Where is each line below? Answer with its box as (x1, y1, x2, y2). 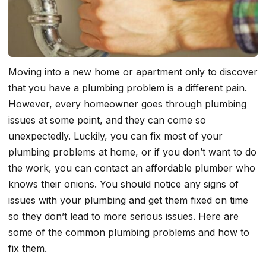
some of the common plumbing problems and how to (8, 226, 249, 239)
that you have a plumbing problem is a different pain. (8, 82, 247, 94)
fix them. (8, 242, 47, 255)
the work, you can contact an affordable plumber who (8, 162, 255, 175)
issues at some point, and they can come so (8, 114, 206, 126)
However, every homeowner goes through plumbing (8, 98, 246, 110)
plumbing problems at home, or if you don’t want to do (8, 146, 256, 159)
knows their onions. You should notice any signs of (8, 178, 239, 191)
